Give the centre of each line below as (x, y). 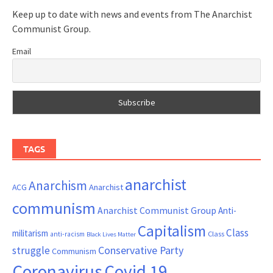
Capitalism (172, 231)
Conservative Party (141, 250)
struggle (31, 250)
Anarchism (58, 185)
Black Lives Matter (111, 234)
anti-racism (67, 234)
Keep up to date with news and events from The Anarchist (132, 14)
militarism (30, 233)
